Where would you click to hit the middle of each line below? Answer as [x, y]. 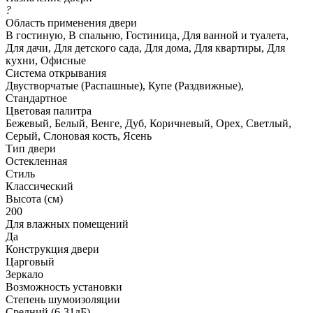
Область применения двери [71, 22]
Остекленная [36, 161]
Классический [39, 186]
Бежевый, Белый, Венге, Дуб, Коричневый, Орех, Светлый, [148, 123]
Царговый [30, 261]
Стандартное [36, 98]
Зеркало [24, 274]
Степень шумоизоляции [63, 299]
